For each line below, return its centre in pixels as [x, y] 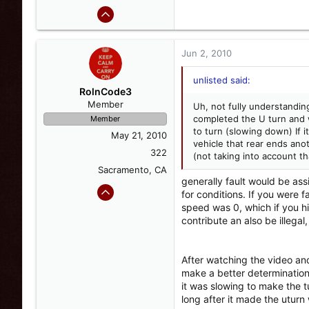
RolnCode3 [105, 91]
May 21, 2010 [139, 135]
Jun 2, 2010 [207, 53]
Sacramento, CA [132, 170]
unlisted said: [222, 80]
